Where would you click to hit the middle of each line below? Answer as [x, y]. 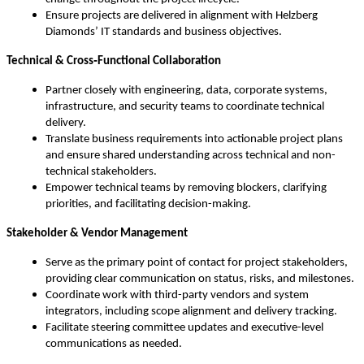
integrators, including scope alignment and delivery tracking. [191, 312]
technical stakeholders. [101, 172]
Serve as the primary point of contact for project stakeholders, [197, 263]
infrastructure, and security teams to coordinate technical [185, 107]
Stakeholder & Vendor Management [97, 234]
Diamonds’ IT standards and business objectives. [164, 32]
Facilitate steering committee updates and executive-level [184, 328]
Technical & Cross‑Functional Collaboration [114, 62]
